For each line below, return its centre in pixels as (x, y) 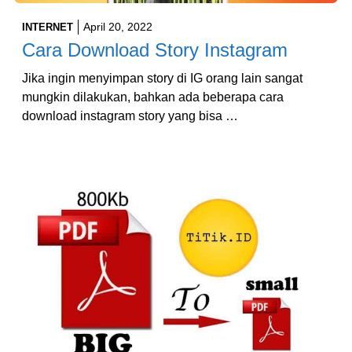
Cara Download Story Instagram (155, 50)
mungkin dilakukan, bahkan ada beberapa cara (153, 97)
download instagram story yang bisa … (130, 116)
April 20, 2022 (118, 27)
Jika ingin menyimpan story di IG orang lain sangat (162, 79)
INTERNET (48, 27)
